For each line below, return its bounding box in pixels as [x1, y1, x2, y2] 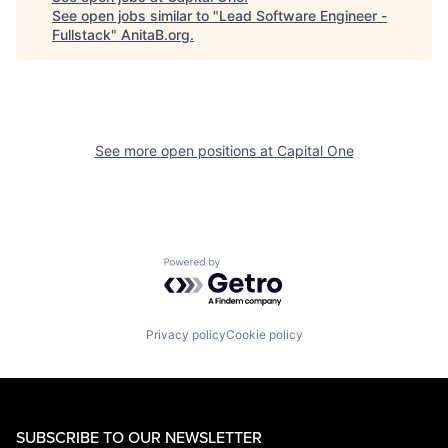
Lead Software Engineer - [219, 7, 387, 24]
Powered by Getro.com [163, 257, 339, 277]
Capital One [276, 142, 354, 159]
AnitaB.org [121, 26, 190, 43]
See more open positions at [94, 142, 277, 159]
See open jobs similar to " [52, 7, 219, 24]
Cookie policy [225, 326, 303, 342]
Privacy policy [145, 326, 226, 342]
